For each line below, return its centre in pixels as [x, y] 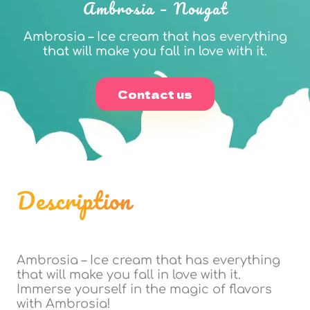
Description [74, 200]
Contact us [155, 94]
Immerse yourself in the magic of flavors [144, 290]
